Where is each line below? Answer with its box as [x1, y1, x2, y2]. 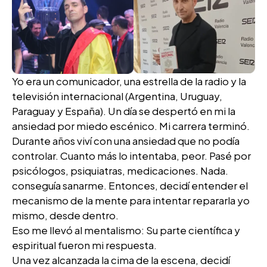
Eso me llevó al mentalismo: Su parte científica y [12, 223, 240, 237]
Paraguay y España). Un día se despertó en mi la [12, 104, 235, 118]
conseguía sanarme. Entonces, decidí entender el [12, 179, 248, 193]
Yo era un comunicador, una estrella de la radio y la [12, 74, 246, 88]
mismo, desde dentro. [12, 209, 119, 222]
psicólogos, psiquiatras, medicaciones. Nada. [12, 164, 228, 178]
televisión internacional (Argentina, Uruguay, [12, 89, 222, 103]
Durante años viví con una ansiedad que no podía [12, 134, 240, 148]
